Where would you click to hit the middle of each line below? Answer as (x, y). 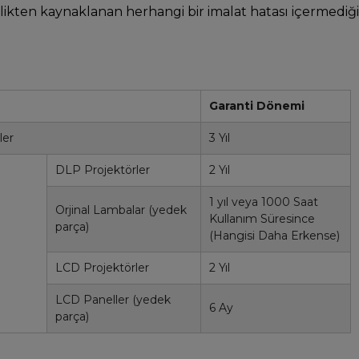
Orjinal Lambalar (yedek (121, 210)
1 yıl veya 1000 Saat (264, 202)
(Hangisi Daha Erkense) (274, 236)
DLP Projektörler (103, 170)
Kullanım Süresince (262, 219)
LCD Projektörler (102, 268)
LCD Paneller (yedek (113, 300)
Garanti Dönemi (257, 106)
